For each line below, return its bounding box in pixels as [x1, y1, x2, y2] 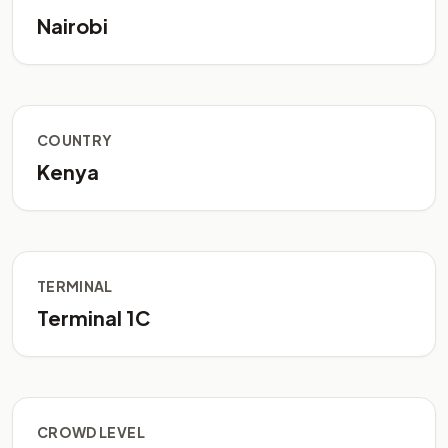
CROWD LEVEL [37, 423, 145, 441]
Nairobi [37, 13, 108, 38]
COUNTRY [37, 131, 113, 149]
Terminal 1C [37, 305, 150, 330]
